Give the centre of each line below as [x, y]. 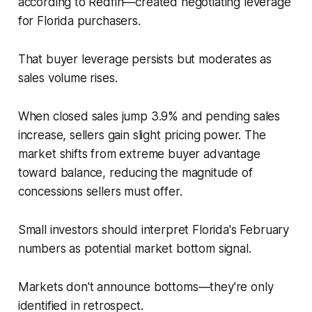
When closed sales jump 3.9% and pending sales [149, 117]
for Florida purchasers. [79, 21]
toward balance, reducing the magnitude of [135, 173]
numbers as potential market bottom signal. [134, 249]
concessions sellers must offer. [100, 192]
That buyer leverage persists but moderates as [145, 60]
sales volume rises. [68, 78]
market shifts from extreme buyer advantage [139, 154]
